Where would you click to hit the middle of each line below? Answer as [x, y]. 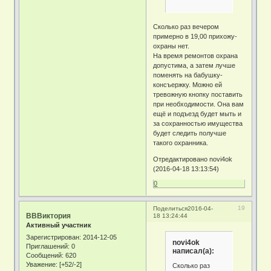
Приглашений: [48, 246]
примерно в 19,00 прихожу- [195, 37]
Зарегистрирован [53, 237]
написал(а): [194, 251]
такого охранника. [181, 143]
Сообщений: [45, 255]
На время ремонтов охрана [196, 56]
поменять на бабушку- [188, 75]
